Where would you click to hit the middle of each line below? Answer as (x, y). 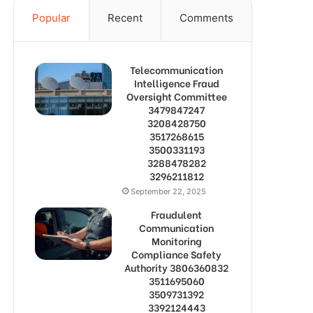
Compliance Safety (176, 254)
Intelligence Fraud (176, 83)
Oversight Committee (176, 96)
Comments (206, 18)
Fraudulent (176, 214)
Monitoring (176, 241)
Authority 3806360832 (176, 267)
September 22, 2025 (168, 191)
